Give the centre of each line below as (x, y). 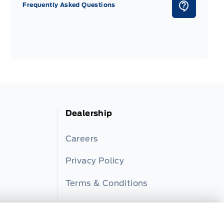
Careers (82, 138)
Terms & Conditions (106, 183)
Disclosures (89, 205)
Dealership (89, 113)
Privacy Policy (95, 161)
